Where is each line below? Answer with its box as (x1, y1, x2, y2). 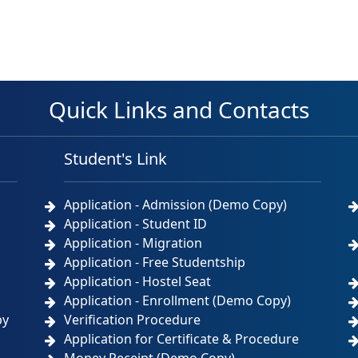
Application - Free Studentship (64, 253, 246, 271)
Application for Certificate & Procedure (64, 330, 300, 348)
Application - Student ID (64, 215, 208, 233)
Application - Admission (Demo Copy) (64, 196, 288, 213)
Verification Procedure (64, 311, 201, 328)
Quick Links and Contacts (49, 94, 309, 125)
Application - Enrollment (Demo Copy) (64, 292, 292, 309)
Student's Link (64, 148, 168, 169)
